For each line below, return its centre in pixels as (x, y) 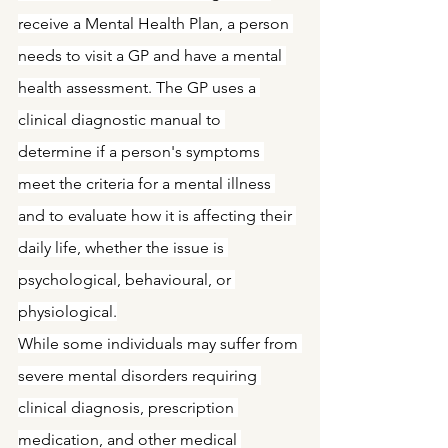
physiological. (67, 311)
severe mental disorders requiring (139, 375)
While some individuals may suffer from (160, 343)
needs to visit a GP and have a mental (152, 55)
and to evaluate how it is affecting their (157, 215)
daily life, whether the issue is (123, 247)
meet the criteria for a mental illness (146, 183)
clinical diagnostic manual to (121, 119)
